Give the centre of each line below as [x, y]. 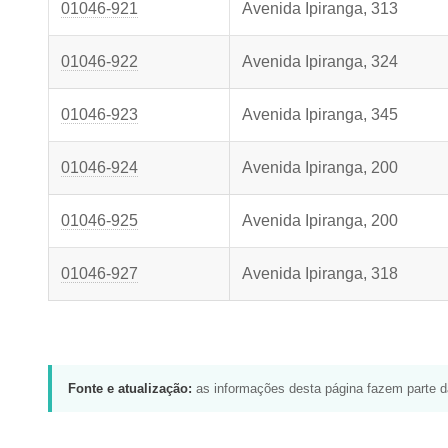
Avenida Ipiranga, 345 [320, 114]
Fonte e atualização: [130, 388]
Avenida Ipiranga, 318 [320, 273]
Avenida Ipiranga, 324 [320, 61]
